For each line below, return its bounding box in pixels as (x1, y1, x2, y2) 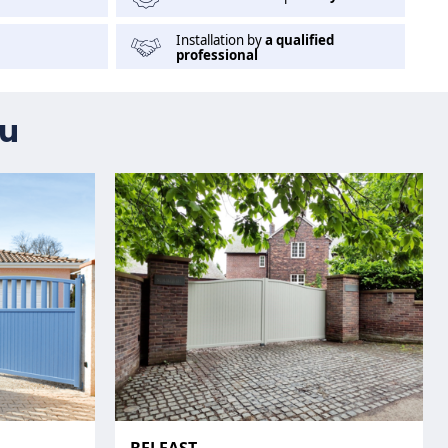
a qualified (264, 30, 334, 49)
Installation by (175, 30, 265, 49)
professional (175, 45, 258, 64)
